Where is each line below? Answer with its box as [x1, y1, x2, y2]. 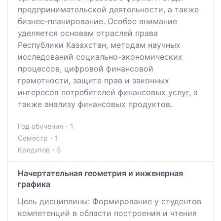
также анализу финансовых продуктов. [18, 99, 172, 109]
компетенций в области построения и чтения [18, 208, 197, 218]
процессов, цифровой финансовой [18, 63, 153, 74]
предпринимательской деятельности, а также [18, 4, 199, 14]
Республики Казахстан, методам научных [18, 39, 181, 50]
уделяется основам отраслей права [18, 28, 158, 38]
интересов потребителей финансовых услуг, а [18, 87, 198, 97]
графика [18, 179, 50, 189]
